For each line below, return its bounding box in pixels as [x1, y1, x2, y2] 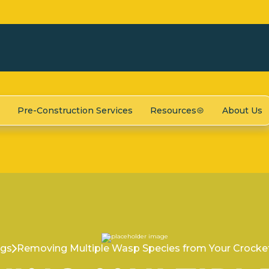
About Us [222, 104, 262, 116]
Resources [150, 104, 197, 116]
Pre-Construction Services [17, 104, 133, 116]
